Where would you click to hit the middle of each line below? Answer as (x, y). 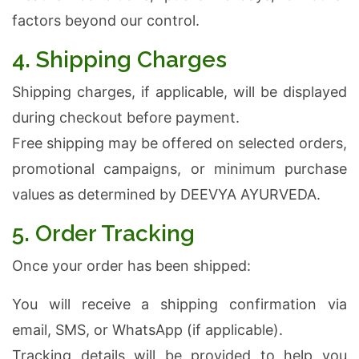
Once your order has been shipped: (131, 266)
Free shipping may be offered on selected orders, (179, 143)
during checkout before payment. (126, 117)
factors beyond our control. (106, 20)
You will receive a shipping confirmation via (179, 304)
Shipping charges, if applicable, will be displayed (179, 92)
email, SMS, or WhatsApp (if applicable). (147, 330)
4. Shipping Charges (119, 60)
